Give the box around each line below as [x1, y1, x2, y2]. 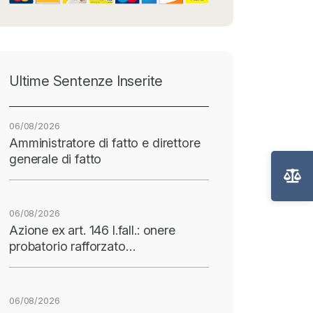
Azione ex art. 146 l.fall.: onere [9, 222, 175, 238]
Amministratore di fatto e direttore [9, 135, 201, 150]
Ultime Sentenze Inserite [9, 72, 163, 89]
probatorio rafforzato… [9, 238, 136, 254]
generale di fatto [9, 151, 102, 166]
